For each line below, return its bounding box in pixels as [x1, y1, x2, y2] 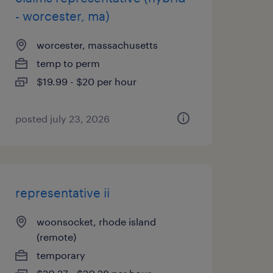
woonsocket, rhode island [36, 216, 156, 227]
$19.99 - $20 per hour [36, 76, 136, 87]
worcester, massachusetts [36, 39, 158, 51]
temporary [36, 249, 85, 261]
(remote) [36, 231, 76, 243]
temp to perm [36, 57, 100, 69]
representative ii [15, 185, 110, 200]
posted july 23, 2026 [15, 113, 110, 124]
